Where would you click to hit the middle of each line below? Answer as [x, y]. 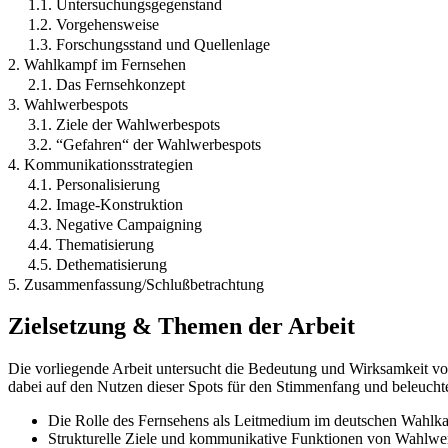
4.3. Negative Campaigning [115, 224]
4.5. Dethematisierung [97, 264]
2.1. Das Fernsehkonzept [106, 84]
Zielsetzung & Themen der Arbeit [181, 326]
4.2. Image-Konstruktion [105, 204]
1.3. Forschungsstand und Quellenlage [149, 44]
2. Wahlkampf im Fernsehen [97, 64]
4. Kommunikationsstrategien [100, 164]
